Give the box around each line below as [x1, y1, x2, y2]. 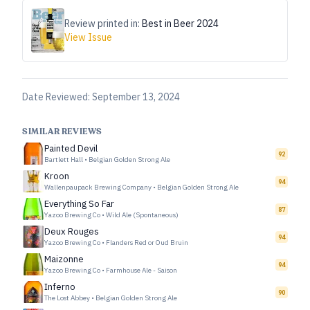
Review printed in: [64, 17, 142, 30]
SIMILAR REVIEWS [22, 126, 102, 137]
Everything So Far [44, 198, 114, 210]
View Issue [64, 31, 112, 44]
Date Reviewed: [22, 91, 92, 103]
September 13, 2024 [92, 91, 180, 103]
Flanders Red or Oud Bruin [106, 238, 188, 247]
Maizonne [44, 253, 84, 265]
